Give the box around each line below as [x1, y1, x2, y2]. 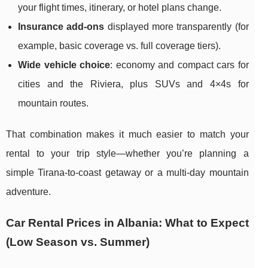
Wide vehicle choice [18, 60, 111, 71]
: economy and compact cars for [110, 60, 249, 71]
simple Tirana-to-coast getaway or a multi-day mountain [6, 167, 249, 178]
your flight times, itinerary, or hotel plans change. [18, 2, 221, 13]
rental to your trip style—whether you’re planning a [6, 148, 249, 159]
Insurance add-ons [18, 22, 105, 32]
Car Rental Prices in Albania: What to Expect [6, 217, 249, 230]
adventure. [6, 187, 51, 197]
